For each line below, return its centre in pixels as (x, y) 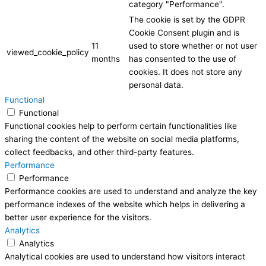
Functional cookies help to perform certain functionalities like (121, 126)
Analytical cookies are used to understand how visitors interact (125, 257)
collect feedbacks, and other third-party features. (99, 152)
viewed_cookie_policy (48, 53)
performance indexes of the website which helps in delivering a (125, 205)
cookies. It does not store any (186, 72)
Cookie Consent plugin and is (184, 33)
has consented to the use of (183, 59)
